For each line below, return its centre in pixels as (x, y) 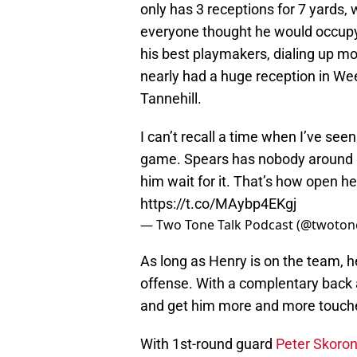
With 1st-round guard (208, 344)
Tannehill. (171, 99)
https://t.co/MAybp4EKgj (218, 204)
